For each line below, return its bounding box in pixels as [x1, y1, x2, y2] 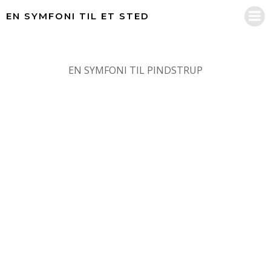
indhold [135, 29, 169, 42]
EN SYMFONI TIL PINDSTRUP [68, 64, 203, 77]
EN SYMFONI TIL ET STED [6, 10, 149, 22]
